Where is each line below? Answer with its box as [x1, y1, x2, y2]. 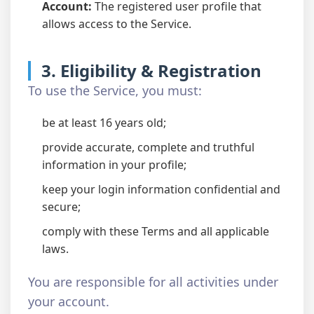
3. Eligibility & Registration [41, 59, 261, 82]
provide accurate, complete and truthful [42, 139, 254, 155]
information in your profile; [42, 157, 186, 172]
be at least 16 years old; [42, 115, 166, 130]
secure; [42, 199, 81, 214]
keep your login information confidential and [42, 182, 280, 197]
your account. [28, 293, 109, 310]
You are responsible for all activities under [28, 273, 278, 290]
